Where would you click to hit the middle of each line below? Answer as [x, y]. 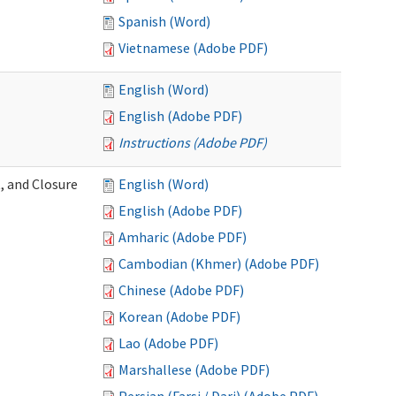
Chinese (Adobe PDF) [181, 290]
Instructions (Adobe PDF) [193, 142]
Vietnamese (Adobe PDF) [193, 48]
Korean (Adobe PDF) [179, 316]
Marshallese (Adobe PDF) [194, 369]
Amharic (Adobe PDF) [183, 237]
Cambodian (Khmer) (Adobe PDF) [219, 263]
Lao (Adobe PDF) [168, 343]
